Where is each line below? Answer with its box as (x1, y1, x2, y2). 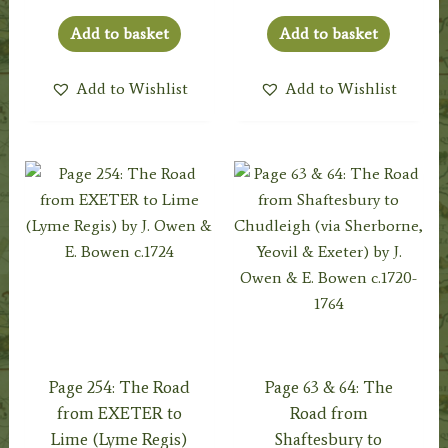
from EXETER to (56, 402, 182, 423)
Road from (289, 402, 368, 423)
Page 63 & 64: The (264, 376, 393, 397)
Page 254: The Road (48, 376, 190, 397)
